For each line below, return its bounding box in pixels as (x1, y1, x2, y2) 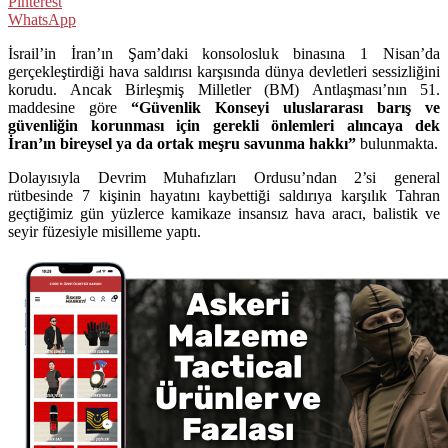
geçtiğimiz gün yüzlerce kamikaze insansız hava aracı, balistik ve (8, 204, 440, 222)
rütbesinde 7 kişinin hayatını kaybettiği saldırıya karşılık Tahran (8, 186, 440, 204)
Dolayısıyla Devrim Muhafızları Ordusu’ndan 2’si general (8, 168, 440, 186)
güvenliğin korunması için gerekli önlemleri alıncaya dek (8, 116, 440, 134)
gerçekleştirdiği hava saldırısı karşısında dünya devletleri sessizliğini (8, 62, 440, 80)
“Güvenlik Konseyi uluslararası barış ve (131, 98, 440, 116)
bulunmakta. (356, 134, 438, 152)
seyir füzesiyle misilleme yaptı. (8, 222, 201, 240)
